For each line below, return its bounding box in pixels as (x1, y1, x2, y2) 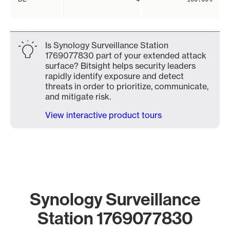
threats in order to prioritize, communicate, (45, 81, 208, 91)
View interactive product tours (45, 110, 162, 120)
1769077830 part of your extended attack (45, 50, 206, 61)
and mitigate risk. (45, 91, 111, 102)
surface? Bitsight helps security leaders (45, 61, 196, 71)
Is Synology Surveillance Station (45, 40, 168, 50)
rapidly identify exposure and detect (45, 71, 184, 81)
